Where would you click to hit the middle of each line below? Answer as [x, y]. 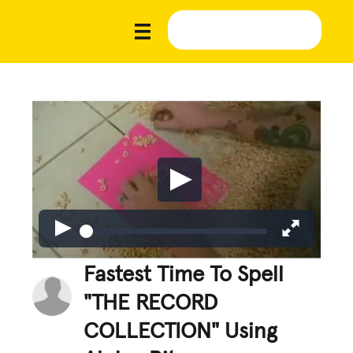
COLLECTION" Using [181, 331]
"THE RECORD [151, 303]
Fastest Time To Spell [184, 275]
